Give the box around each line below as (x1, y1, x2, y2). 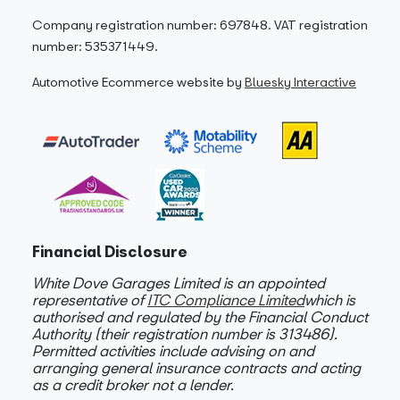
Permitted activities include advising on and (32, 341, 314, 359)
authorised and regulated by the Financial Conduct (32, 307, 368, 325)
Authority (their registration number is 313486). (32, 324, 337, 342)
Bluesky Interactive (245, 73, 356, 89)
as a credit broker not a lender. (32, 375, 234, 393)
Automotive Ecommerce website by (32, 73, 245, 89)
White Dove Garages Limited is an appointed (32, 273, 325, 291)
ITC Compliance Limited (147, 290, 304, 308)
